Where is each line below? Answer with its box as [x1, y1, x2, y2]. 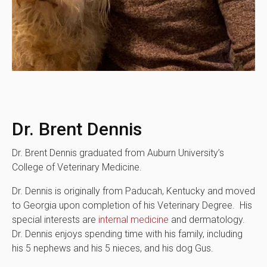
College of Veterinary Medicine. [12, 162, 144, 173]
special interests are [12, 214, 98, 226]
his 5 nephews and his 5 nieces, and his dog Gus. [12, 243, 216, 254]
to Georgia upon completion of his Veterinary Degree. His [12, 200, 252, 212]
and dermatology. [169, 214, 247, 226]
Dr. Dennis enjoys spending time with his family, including [12, 228, 243, 240]
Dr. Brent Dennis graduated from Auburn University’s [12, 147, 224, 159]
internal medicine [98, 214, 169, 226]
